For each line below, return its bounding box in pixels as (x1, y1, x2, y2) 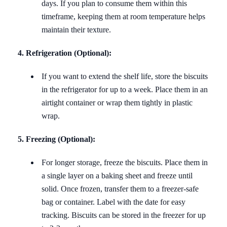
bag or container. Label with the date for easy (42, 197, 185, 206)
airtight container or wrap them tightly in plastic (42, 98, 193, 107)
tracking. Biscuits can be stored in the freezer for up (42, 210, 206, 219)
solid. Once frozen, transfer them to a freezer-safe (42, 184, 199, 193)
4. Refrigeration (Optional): (18, 48, 111, 57)
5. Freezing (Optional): (18, 134, 95, 143)
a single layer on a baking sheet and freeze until (42, 171, 193, 180)
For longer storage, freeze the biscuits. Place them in (42, 158, 208, 167)
